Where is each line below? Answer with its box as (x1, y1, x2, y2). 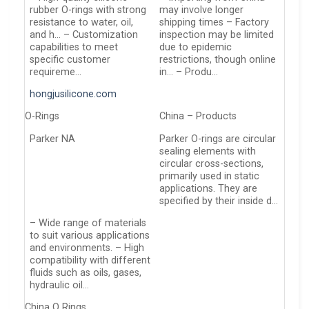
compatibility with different (30, 255, 151, 267)
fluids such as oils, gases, (30, 267, 142, 279)
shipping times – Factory (159, 16, 270, 28)
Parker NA (30, 132, 76, 145)
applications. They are (159, 182, 258, 195)
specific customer (30, 53, 111, 66)
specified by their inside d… (159, 195, 279, 207)
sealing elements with (159, 145, 257, 157)
